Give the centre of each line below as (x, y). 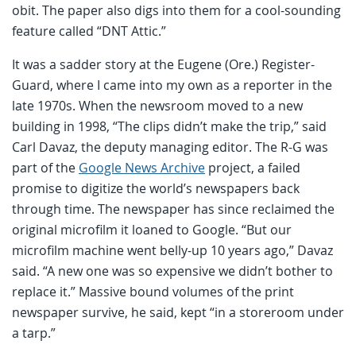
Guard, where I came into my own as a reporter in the (172, 85)
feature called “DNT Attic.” (89, 31)
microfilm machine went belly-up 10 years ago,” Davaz (172, 250)
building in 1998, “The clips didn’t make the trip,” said (169, 126)
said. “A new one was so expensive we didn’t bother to (172, 271)
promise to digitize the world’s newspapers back (156, 188)
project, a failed (253, 167)
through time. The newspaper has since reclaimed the (173, 209)
